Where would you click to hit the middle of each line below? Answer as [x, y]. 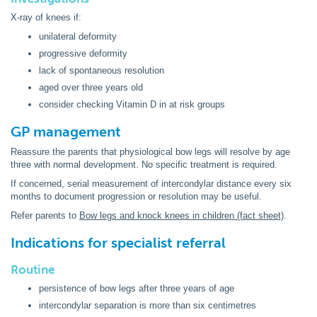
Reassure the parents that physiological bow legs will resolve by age [150, 152]
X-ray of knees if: [46, 17]
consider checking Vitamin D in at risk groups [132, 104]
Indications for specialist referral [118, 243]
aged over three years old [91, 87]
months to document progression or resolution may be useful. [136, 196]
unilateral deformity [78, 36]
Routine [33, 270]
